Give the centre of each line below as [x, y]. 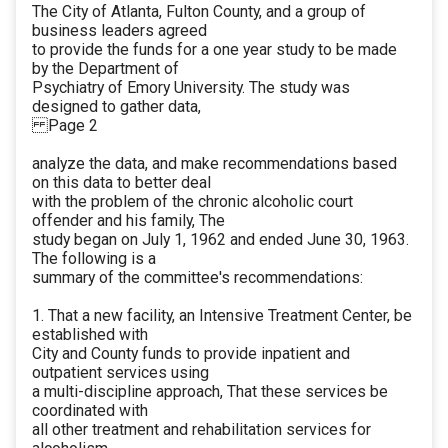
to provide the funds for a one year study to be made [214, 50]
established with [90, 335]
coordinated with [90, 411]
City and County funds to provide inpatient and [191, 354]
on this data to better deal [121, 183]
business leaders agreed [119, 31]
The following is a [94, 259]
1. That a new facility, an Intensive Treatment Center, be [222, 316]
